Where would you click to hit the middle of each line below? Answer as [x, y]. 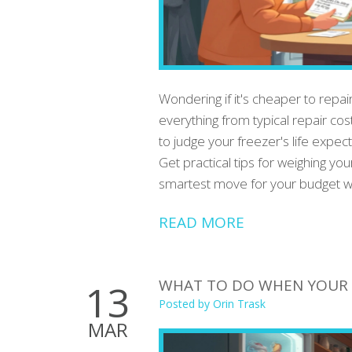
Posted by [186, 303]
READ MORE [202, 222]
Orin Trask [239, 303]
